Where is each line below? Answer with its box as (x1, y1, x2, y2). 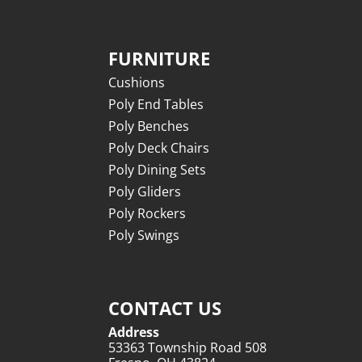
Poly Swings (108, 225, 180, 244)
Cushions (108, 73, 166, 91)
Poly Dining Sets (108, 160, 207, 179)
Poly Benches (108, 116, 190, 135)
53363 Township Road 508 (108, 338, 267, 356)
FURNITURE (108, 45, 211, 70)
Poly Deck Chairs (108, 138, 210, 157)
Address (108, 322, 160, 341)
